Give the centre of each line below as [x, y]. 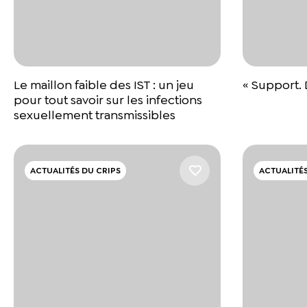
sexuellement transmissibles [95, 115]
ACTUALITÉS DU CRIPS [75, 170]
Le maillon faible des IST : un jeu [104, 85]
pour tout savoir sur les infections [108, 100]
